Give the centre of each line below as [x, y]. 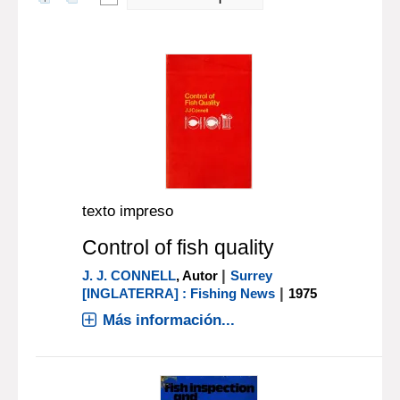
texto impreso [128, 211]
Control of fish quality [179, 247]
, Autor [199, 275]
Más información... [169, 320]
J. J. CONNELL [129, 275]
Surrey [252, 275]
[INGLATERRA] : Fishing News [179, 293]
